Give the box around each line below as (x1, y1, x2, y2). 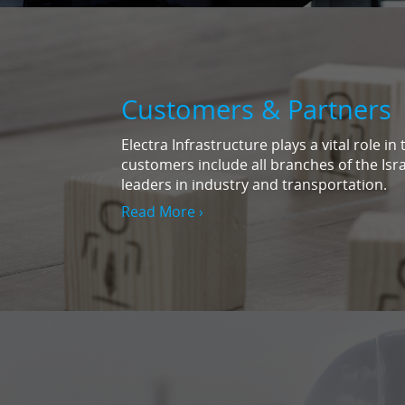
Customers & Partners (121, 90, 391, 127)
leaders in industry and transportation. (121, 174, 387, 195)
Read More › (121, 202, 203, 222)
